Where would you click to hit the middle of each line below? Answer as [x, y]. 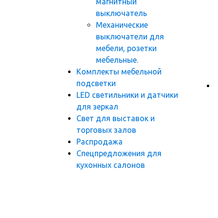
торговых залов [106, 130]
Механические [122, 25]
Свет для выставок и [116, 118]
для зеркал [97, 107]
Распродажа [100, 142]
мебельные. [117, 60]
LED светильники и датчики [127, 95]
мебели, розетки [126, 48]
